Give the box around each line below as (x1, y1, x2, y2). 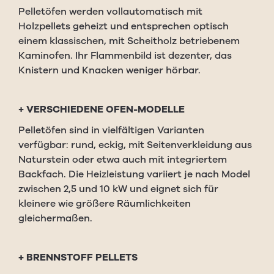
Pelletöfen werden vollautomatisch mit (18, 4, 202, 18)
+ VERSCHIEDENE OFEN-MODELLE (18, 102, 185, 116)
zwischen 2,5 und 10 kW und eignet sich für (18, 182, 218, 196)
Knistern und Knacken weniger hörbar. (18, 63, 201, 77)
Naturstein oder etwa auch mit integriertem (18, 152, 227, 166)
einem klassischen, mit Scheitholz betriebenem (18, 34, 240, 48)
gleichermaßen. (18, 211, 92, 225)
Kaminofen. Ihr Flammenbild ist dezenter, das (18, 48, 232, 62)
